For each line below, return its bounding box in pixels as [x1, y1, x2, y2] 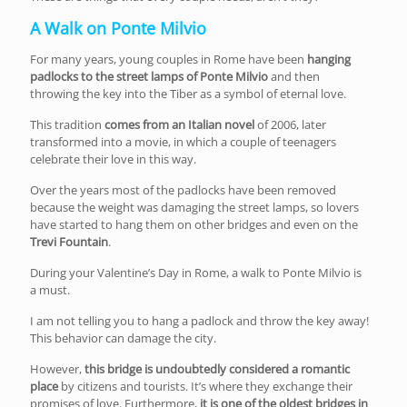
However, [30, 360, 84, 377]
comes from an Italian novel [104, 115, 254, 133]
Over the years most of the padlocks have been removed [30, 181, 336, 198]
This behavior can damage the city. [30, 329, 216, 346]
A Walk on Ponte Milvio [30, 16, 206, 39]
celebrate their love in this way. [30, 150, 196, 167]
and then [268, 67, 320, 84]
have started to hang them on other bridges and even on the [30, 215, 358, 233]
